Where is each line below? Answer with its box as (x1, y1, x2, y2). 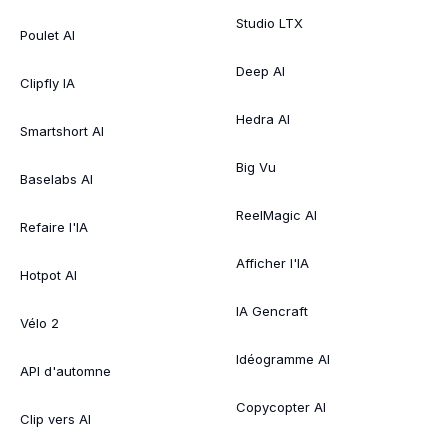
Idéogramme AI (236, 350, 330, 367)
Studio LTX (236, 14, 303, 31)
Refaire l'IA (20, 218, 88, 235)
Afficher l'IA (236, 254, 309, 271)
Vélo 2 (20, 314, 59, 331)
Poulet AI (20, 26, 75, 43)
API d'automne (20, 362, 111, 379)
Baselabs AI (20, 170, 93, 187)
